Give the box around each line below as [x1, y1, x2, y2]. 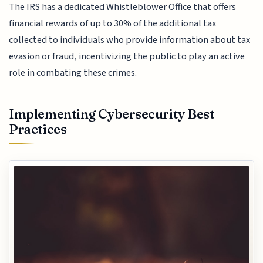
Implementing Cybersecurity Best [9, 105, 215, 122]
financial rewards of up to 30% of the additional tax [9, 16, 217, 31]
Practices [9, 120, 67, 137]
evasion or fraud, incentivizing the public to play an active [9, 49, 245, 64]
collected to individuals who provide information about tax [9, 33, 251, 48]
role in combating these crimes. [9, 66, 137, 80]
